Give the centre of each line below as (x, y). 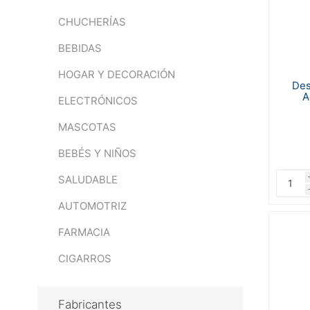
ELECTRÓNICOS (98, 101)
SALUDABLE (88, 180)
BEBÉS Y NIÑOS (97, 153)
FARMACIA (84, 232)
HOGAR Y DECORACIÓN (116, 74)
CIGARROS (84, 258)
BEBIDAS (80, 48)
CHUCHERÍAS (92, 22)
